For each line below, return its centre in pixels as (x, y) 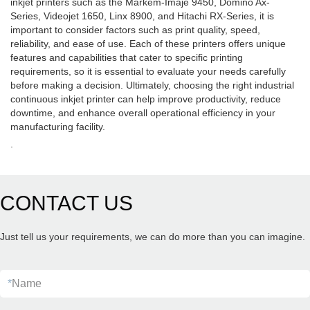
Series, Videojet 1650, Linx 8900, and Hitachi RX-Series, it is (142, 16)
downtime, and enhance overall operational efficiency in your (143, 113)
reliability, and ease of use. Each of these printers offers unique (148, 44)
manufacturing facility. (58, 127)
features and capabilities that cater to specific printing (127, 57)
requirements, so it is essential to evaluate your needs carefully (148, 71)
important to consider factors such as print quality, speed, (135, 30)
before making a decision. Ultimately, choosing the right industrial (152, 85)
